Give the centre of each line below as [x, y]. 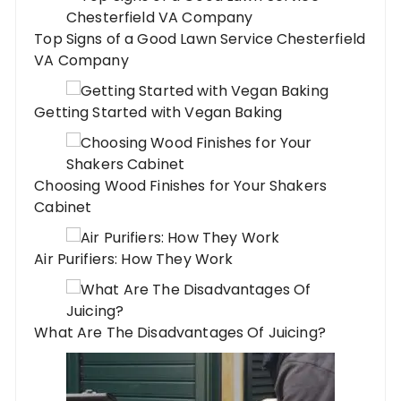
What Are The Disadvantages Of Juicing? [180, 332]
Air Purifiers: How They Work [134, 259]
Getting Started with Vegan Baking [158, 112]
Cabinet [63, 207]
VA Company [81, 60]
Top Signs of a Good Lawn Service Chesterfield [200, 38]
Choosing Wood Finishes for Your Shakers [181, 185]
